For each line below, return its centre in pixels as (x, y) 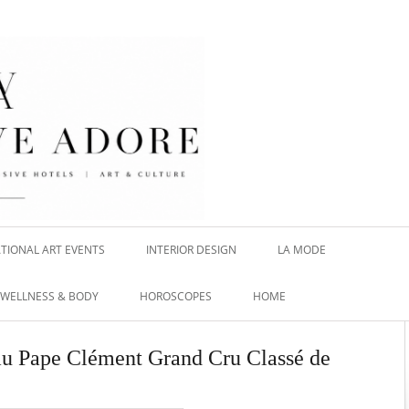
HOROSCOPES (176, 296)
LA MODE (302, 249)
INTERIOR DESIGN (191, 249)
